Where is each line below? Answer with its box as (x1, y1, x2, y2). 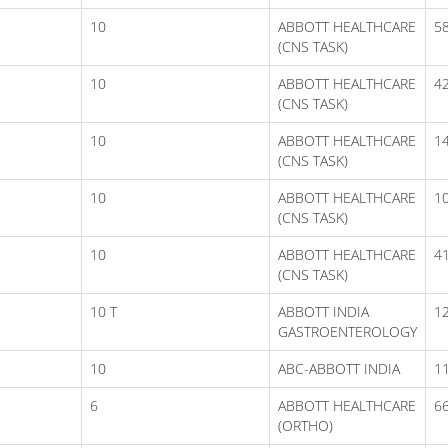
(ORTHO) (278, 415, 333, 435)
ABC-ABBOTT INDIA (278, 358, 400, 378)
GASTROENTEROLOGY (278, 321, 417, 341)
